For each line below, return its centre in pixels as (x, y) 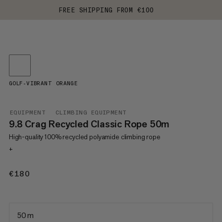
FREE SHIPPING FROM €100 (107, 10)
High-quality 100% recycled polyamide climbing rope (84, 137)
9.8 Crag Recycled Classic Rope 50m (89, 124)
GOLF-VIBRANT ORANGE (43, 83)
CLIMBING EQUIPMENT (91, 112)
